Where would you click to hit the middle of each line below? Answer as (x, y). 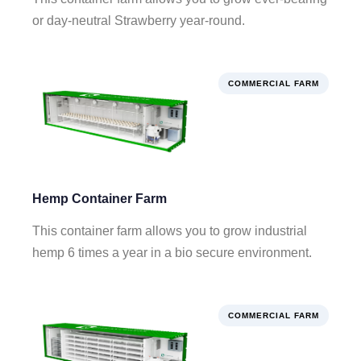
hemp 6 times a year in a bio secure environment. (172, 253)
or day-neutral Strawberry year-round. (139, 21)
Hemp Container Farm (100, 199)
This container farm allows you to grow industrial (170, 231)
